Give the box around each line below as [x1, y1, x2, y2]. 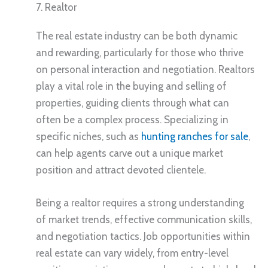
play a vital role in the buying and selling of [36, 80, 227, 92]
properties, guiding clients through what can [36, 96, 229, 109]
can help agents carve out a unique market [36, 147, 223, 159]
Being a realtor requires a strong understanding [36, 196, 244, 209]
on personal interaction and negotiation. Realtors [36, 63, 255, 75]
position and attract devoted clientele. [36, 163, 206, 176]
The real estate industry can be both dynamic [36, 29, 237, 42]
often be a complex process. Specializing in [36, 113, 229, 126]
